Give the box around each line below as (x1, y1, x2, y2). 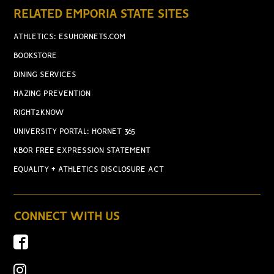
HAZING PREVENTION (13, 90, 91, 98)
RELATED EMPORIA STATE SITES (13, 9, 190, 20)
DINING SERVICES (13, 71, 77, 79)
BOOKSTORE (13, 52, 57, 60)
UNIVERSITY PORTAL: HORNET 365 (13, 128, 136, 136)
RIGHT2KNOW (13, 109, 65, 117)
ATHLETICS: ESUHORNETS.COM (13, 33, 126, 41)
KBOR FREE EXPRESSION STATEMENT (13, 147, 151, 155)
